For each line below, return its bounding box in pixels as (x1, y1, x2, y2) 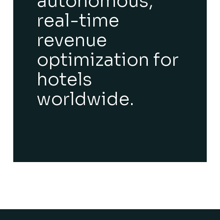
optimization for (36, 49, 179, 71)
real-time (36, 9, 119, 31)
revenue (36, 29, 107, 51)
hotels (36, 68, 92, 90)
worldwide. (36, 88, 134, 110)
